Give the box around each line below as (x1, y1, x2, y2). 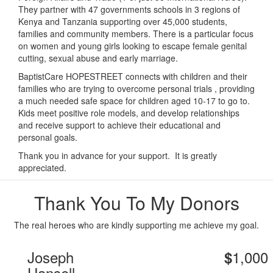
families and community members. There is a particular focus (18, 27, 253, 40)
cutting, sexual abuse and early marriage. (18, 52, 178, 65)
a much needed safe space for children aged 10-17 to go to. (18, 94, 250, 107)
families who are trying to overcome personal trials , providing (18, 82, 255, 95)
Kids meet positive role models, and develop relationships (18, 107, 239, 119)
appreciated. (18, 161, 66, 174)
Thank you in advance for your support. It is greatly (18, 149, 217, 162)
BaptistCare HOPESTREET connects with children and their (18, 70, 247, 83)
